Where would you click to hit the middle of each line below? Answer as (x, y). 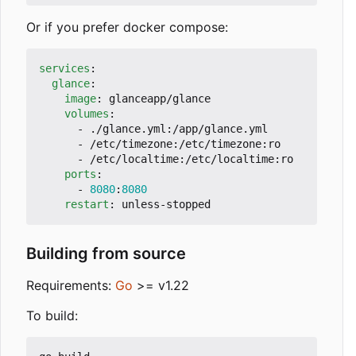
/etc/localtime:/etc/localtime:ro (192, 159)
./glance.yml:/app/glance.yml (179, 129)
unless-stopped (166, 205)
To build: (52, 316)
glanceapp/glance (160, 99)
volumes (87, 114)
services (64, 69)
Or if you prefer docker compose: (127, 27)
